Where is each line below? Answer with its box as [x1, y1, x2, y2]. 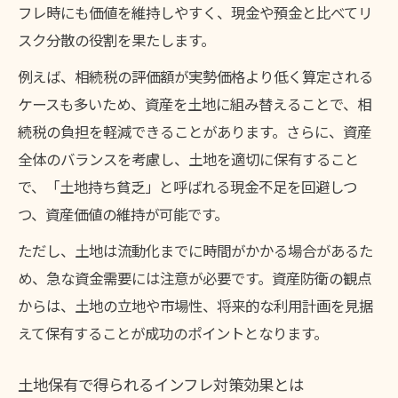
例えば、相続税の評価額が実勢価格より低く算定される [18, 65, 373, 87]
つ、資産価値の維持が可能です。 [18, 203, 228, 225]
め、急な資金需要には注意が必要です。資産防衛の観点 [18, 267, 371, 289]
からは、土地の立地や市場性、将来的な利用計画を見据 [18, 294, 373, 316]
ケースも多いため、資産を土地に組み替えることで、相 [18, 92, 371, 115]
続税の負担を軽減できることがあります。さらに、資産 [18, 120, 371, 142]
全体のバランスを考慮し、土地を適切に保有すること [18, 147, 359, 170]
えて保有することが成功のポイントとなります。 [18, 322, 328, 344]
